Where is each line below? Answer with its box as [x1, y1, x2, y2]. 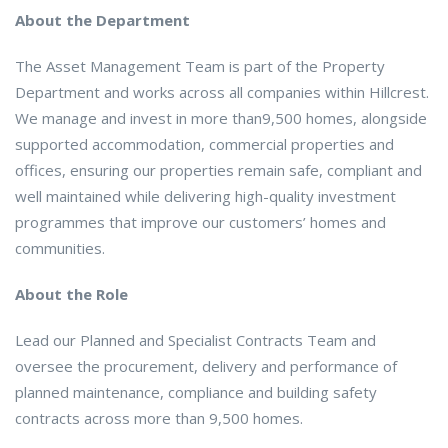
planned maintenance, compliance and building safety [15, 382, 377, 403]
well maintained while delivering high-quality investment [15, 186, 396, 207]
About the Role [15, 284, 128, 305]
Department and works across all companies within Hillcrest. [15, 82, 429, 103]
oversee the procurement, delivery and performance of [15, 356, 397, 377]
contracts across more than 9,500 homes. [15, 408, 303, 429]
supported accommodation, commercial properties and [15, 134, 394, 155]
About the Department [15, 10, 190, 31]
